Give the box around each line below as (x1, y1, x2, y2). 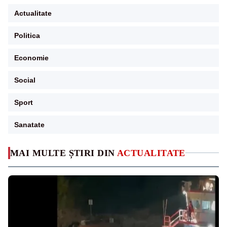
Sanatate (14, 120, 45, 129)
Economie (14, 53, 49, 62)
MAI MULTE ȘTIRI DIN (10, 147, 117, 158)
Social (14, 75, 35, 84)
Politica (14, 31, 40, 40)
